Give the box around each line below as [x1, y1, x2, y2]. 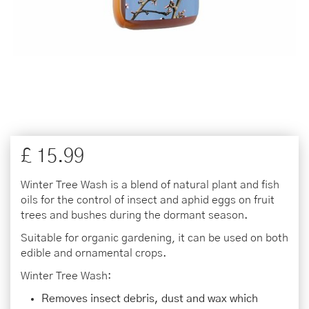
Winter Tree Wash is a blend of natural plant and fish [21, 179, 279, 190]
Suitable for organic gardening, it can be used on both [21, 232, 288, 243]
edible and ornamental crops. [21, 248, 166, 259]
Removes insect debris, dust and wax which [41, 293, 258, 304]
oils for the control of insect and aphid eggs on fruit [21, 195, 275, 206]
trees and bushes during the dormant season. [21, 210, 248, 221]
